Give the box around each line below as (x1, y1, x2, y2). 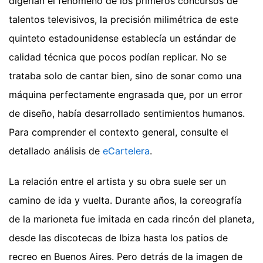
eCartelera (103, 145, 150, 157)
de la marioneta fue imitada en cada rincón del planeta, (9, 213, 254, 225)
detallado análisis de (9, 145, 103, 157)
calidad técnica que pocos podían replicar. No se (9, 51, 227, 63)
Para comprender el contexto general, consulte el (9, 126, 228, 139)
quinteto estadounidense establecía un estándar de (9, 32, 236, 45)
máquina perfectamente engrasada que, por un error (9, 89, 242, 101)
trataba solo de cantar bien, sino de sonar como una (9, 70, 242, 82)
